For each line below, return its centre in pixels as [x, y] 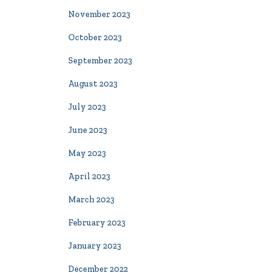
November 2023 [99, 14]
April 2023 [89, 176]
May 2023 [87, 153]
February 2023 [97, 223]
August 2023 [93, 84]
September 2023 [100, 61]
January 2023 [95, 246]
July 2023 [87, 107]
